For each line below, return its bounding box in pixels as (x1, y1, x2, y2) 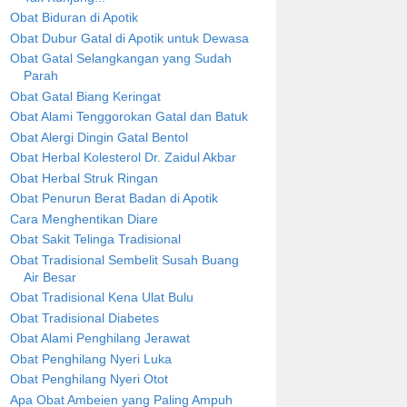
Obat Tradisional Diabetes (9, 310, 159, 325)
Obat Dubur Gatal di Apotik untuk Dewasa (9, 30, 249, 45)
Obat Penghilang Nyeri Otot (9, 372, 168, 387)
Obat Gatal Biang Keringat (9, 88, 161, 104)
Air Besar (23, 269, 76, 284)
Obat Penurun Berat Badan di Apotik (9, 191, 218, 206)
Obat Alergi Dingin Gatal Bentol (9, 129, 188, 144)
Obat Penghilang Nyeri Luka (9, 351, 172, 366)
